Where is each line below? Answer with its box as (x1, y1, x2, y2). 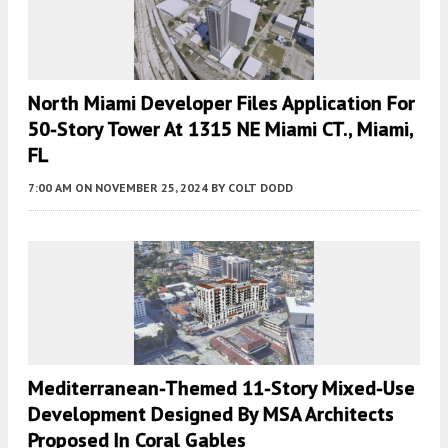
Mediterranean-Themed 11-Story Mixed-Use (28, 374, 415, 401)
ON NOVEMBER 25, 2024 (75, 179, 208, 195)
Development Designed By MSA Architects (28, 400, 394, 427)
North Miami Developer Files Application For (28, 89, 415, 116)
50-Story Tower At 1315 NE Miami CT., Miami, (28, 115, 413, 142)
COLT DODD (228, 179, 293, 195)
